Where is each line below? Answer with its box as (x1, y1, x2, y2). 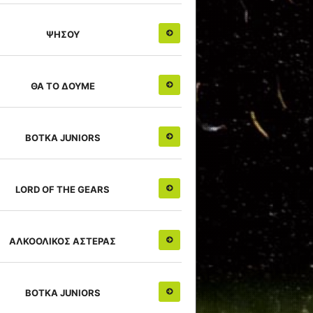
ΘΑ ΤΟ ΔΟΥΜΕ (30, 80, 95, 92)
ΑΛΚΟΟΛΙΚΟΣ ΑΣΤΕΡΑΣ (9, 235, 116, 247)
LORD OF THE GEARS (15, 183, 110, 195)
